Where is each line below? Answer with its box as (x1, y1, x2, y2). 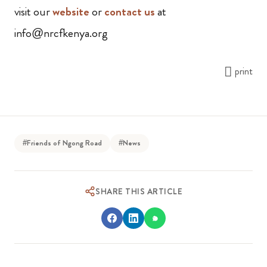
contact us (104, 2, 155, 20)
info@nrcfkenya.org (14, 24, 108, 42)
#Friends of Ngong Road (23, 137, 102, 148)
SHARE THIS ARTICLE (95, 185, 182, 197)
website (52, 2, 89, 20)
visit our (14, 2, 52, 20)
